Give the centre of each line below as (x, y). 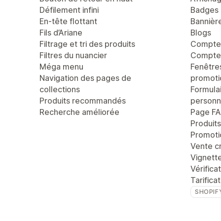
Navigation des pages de (85, 78)
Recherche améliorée (79, 112)
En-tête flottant (68, 21)
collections (60, 89)
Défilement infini (69, 10)
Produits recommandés (83, 101)
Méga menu (61, 67)
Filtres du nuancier (73, 55)
